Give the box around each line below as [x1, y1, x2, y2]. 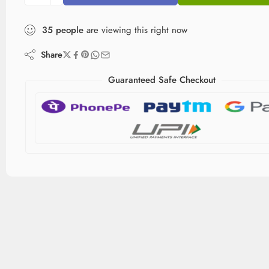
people [56, 23, 83, 37]
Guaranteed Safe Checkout [108, 73, 216, 86]
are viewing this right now [83, 23, 187, 37]
